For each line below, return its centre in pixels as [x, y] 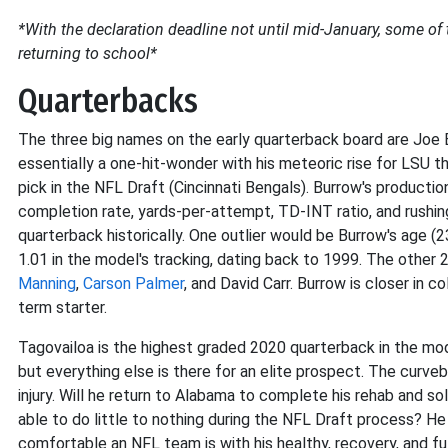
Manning [47, 283]
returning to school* [87, 53]
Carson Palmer [133, 283]
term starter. [62, 307]
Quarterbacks [108, 101]
